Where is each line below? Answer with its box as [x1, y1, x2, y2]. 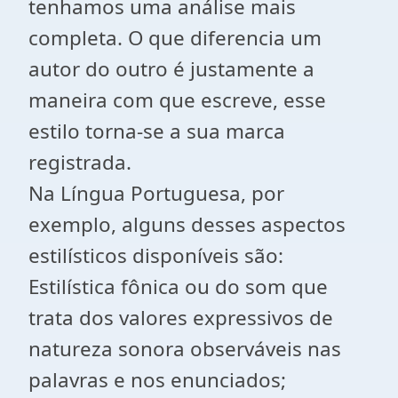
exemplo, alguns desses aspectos [28, 211, 346, 238]
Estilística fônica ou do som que [28, 273, 328, 300]
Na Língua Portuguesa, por [28, 179, 284, 207]
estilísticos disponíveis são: [28, 242, 283, 269]
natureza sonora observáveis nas [28, 335, 341, 362]
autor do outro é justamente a [28, 55, 314, 83]
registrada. [28, 148, 131, 176]
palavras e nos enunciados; [28, 366, 286, 394]
